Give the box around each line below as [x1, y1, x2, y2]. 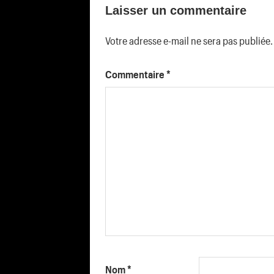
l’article [105, 18, 150, 36]
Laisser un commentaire [105, 4, 246, 17]
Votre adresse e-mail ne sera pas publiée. [105, 34, 273, 46]
